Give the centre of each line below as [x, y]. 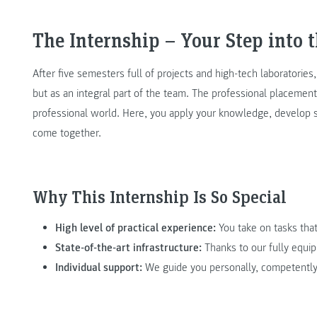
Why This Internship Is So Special [160, 197]
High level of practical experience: [136, 227]
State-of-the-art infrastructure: [128, 247]
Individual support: [99, 267]
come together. [67, 133]
